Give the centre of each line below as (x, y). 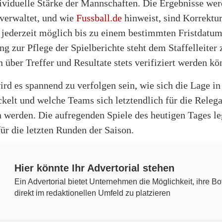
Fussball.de (99, 18)
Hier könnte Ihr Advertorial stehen (94, 168)
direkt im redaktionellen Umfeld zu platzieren (92, 193)
